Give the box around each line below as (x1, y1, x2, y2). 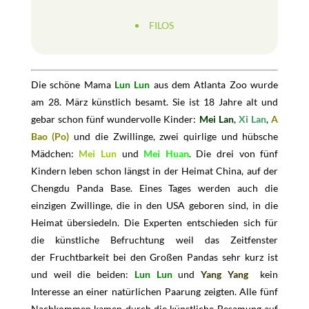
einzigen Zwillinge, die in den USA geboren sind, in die (30, 199, 279, 211)
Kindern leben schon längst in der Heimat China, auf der (30, 165, 279, 177)
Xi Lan (238, 113, 267, 125)
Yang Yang (201, 268, 248, 280)
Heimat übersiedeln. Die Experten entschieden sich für (30, 217, 279, 228)
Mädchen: (30, 148, 79, 159)
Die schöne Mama (30, 79, 114, 90)
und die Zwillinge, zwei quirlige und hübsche (69, 130, 279, 142)
